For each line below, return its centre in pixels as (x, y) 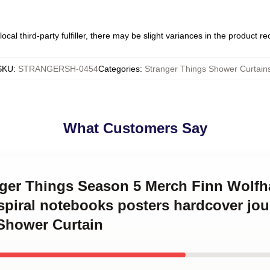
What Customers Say (135, 128)
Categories (119, 69)
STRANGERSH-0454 (58, 69)
